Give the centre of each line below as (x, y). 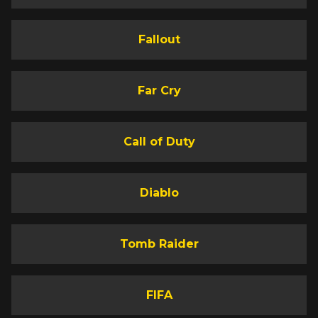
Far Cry (159, 91)
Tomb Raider (159, 244)
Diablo (159, 193)
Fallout (159, 40)
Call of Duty (159, 142)
